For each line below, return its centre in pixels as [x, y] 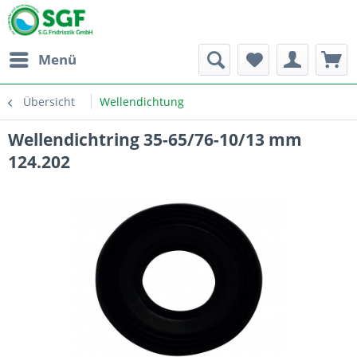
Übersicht [49, 102]
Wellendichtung [142, 102]
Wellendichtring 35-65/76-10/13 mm [155, 139]
